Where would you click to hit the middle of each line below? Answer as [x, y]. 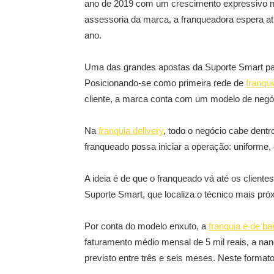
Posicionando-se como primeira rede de [165, 83]
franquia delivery [131, 131]
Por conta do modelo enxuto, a [146, 226]
